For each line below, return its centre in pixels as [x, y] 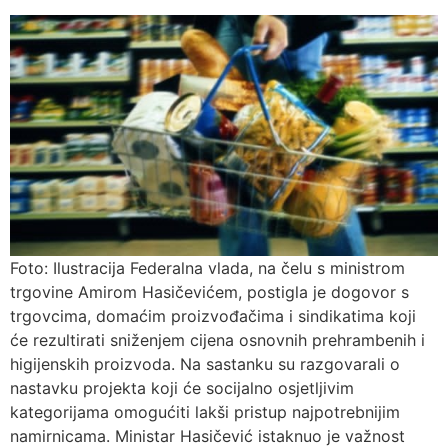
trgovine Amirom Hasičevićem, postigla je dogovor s [209, 292]
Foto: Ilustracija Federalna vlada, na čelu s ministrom [207, 268]
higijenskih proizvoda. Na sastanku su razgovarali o [205, 364]
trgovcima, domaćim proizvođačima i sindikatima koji [213, 316]
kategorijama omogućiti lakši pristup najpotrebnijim [205, 412]
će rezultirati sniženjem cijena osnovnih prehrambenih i [217, 340]
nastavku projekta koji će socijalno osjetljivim [182, 388]
